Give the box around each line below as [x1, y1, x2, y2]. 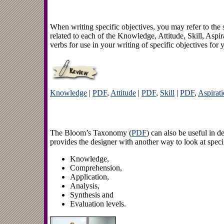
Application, [70, 172, 109, 181]
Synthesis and [70, 190, 113, 199]
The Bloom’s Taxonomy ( [50, 128, 131, 137]
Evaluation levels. [70, 199, 126, 208]
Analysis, [70, 181, 99, 190]
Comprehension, [70, 163, 122, 172]
